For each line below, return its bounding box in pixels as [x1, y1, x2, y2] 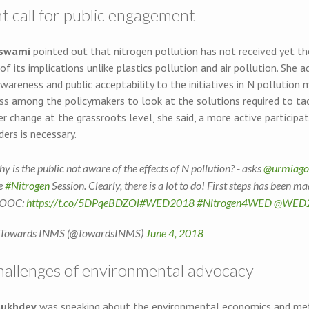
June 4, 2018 [146, 226, 203, 239]
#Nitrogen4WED [197, 195, 272, 209]
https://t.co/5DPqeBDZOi [26, 195, 139, 209]
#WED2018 [139, 195, 195, 209]
